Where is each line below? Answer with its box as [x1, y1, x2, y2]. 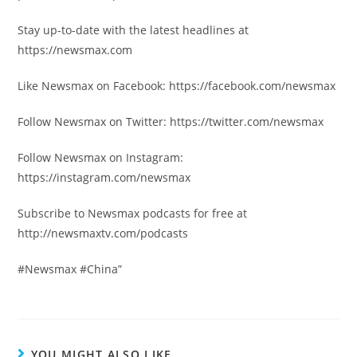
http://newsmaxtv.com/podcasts [18, 225, 189, 241]
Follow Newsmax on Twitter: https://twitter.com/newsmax [18, 113, 324, 129]
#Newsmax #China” [18, 261, 123, 277]
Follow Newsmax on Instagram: [18, 149, 184, 165]
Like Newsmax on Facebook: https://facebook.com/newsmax [18, 77, 336, 93]
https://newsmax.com [18, 41, 133, 57]
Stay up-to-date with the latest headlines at [18, 22, 249, 37]
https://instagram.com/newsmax [18, 169, 191, 185]
